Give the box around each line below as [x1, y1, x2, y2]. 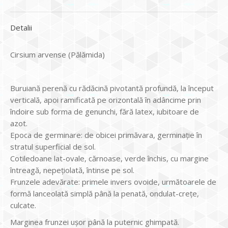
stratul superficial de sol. [10, 141, 96, 152]
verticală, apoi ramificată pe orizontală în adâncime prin [10, 94, 201, 105]
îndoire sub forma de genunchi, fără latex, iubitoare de [10, 106, 199, 117]
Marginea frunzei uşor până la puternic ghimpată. [10, 216, 179, 227]
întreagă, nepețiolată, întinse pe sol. [10, 164, 134, 175]
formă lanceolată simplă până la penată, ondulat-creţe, [10, 188, 199, 198]
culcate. [10, 199, 36, 210]
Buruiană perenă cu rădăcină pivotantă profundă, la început [10, 82, 214, 93]
